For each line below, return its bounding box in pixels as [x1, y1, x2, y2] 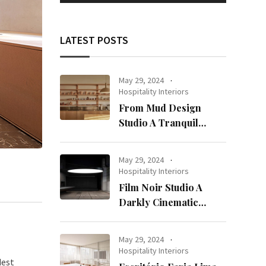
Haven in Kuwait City [119, 131, 213, 144]
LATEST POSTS [60, 33, 128, 47]
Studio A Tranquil [119, 116, 198, 129]
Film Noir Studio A [119, 181, 202, 194]
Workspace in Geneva [119, 211, 217, 223]
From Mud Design [119, 102, 201, 114]
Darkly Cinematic [119, 196, 198, 208]
